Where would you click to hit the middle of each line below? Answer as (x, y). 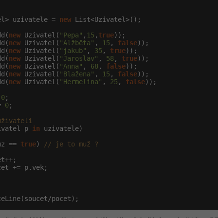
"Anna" (71, 66)
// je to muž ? (71, 144)
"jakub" (73, 51)
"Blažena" (77, 74)
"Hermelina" (81, 82)
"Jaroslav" (79, 58)
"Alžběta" (77, 43)
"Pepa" (71, 35)
